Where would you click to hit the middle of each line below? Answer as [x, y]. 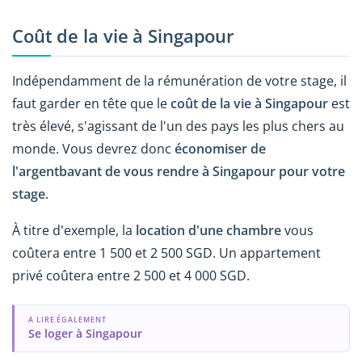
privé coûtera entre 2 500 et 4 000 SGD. [131, 275]
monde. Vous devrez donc [93, 148]
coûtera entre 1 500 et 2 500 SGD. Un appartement [166, 253]
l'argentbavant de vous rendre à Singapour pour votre [179, 171]
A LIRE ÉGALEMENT [67, 319]
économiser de [220, 148]
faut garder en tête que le [91, 103]
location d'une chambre [208, 230]
